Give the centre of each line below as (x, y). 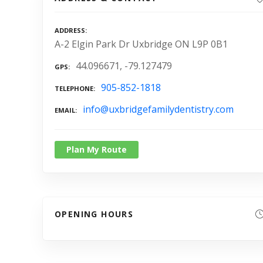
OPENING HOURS (94, 214)
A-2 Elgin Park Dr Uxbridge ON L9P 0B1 (141, 44)
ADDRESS (70, 31)
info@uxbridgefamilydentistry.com (158, 109)
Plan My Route (97, 149)
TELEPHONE (74, 89)
